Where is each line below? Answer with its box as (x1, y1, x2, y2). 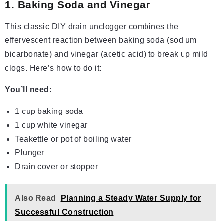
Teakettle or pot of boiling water (15, 135, 132, 144)
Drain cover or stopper (15, 162, 98, 171)
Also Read (15, 194, 56, 203)
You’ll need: (5, 85, 52, 94)
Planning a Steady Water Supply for (60, 194, 201, 203)
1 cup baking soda (15, 107, 83, 116)
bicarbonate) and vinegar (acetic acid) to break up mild (5, 50, 208, 59)
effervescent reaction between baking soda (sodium (5, 36, 197, 45)
